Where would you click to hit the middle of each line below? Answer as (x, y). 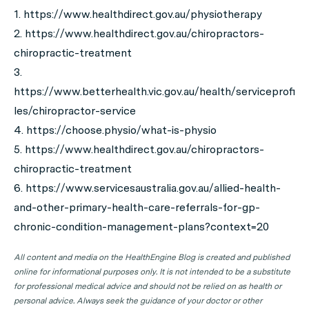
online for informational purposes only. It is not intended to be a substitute (152, 271)
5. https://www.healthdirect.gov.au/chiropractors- (139, 149)
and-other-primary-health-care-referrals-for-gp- (137, 207)
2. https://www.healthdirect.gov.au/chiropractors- (139, 33)
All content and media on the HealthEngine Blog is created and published (152, 257)
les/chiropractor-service (75, 110)
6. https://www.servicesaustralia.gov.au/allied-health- (147, 188)
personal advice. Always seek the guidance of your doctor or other (138, 300)
